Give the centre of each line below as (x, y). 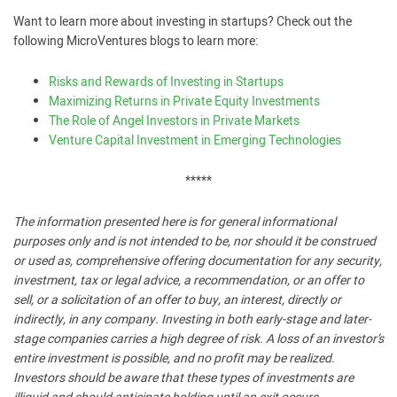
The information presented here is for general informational (175, 222)
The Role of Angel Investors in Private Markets (174, 121)
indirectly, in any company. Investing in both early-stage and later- (192, 319)
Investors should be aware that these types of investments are (183, 378)
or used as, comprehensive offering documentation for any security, (198, 261)
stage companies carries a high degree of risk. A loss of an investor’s (198, 339)
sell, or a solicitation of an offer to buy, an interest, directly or (177, 300)
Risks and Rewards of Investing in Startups (166, 82)
